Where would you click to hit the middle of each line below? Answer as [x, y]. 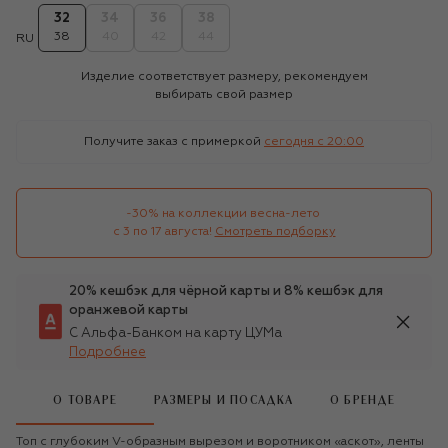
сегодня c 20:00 [314, 141]
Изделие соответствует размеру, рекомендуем [224, 76]
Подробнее [107, 352]
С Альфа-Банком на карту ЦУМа [175, 333]
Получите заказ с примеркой [172, 141]
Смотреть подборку [275, 231]
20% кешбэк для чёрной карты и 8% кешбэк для [226, 291]
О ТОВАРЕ [85, 401]
